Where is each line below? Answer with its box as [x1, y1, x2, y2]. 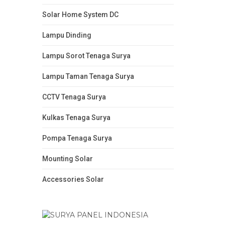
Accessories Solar [42, 175, 104, 183]
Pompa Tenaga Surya [42, 134, 112, 142]
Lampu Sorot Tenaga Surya [42, 51, 131, 60]
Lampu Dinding [42, 31, 91, 39]
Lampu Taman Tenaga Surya [42, 72, 134, 80]
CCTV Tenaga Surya [42, 92, 106, 101]
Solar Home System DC [42, 10, 119, 19]
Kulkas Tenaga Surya [42, 113, 110, 122]
